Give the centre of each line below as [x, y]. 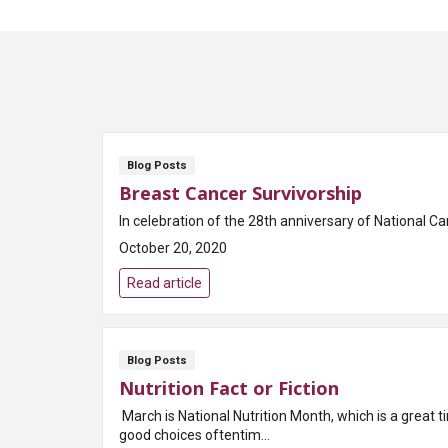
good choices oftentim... [194, 435]
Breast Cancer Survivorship [240, 193]
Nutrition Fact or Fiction [229, 388]
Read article [164, 282]
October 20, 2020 [173, 248]
